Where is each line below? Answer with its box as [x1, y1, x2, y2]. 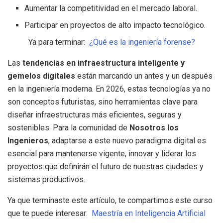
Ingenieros [7, 136, 48, 146]
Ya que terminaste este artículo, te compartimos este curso [7, 196, 213, 206]
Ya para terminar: [28, 37, 89, 47]
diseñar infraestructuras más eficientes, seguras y [7, 110, 182, 120]
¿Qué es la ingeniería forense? [89, 37, 195, 47]
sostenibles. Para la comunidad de [7, 123, 129, 133]
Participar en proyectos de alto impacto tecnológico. [24, 20, 206, 30]
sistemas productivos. [7, 175, 85, 185]
